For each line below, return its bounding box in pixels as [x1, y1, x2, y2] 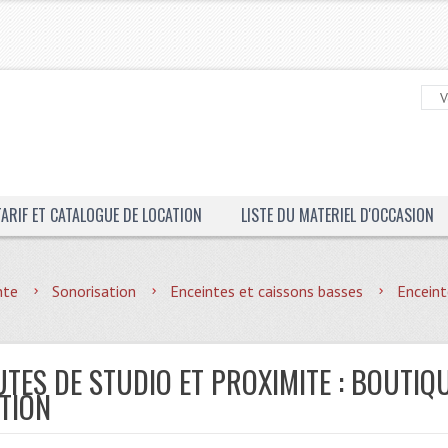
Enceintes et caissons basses [170, 281, 364, 301]
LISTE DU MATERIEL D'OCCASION [240, 203, 434, 227]
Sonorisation [52, 281, 137, 301]
